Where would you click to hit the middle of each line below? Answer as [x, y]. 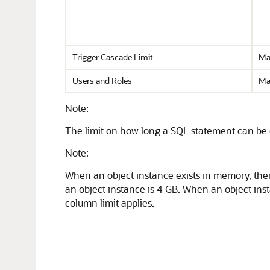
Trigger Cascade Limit [113, 57]
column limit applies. [110, 203]
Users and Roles [102, 80]
